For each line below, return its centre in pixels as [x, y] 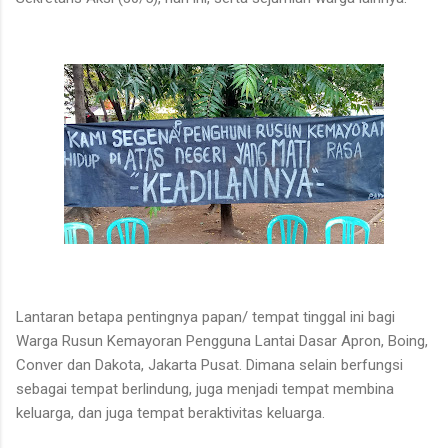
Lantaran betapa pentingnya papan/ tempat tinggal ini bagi [205, 316]
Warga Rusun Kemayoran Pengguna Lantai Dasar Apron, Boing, [222, 340]
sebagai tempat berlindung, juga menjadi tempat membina [205, 388]
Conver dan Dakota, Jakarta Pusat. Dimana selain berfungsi [209, 364]
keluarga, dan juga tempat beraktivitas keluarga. [170, 412]
